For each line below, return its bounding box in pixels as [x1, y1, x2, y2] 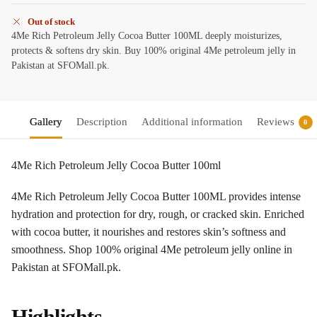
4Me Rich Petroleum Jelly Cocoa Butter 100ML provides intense [11, 190, 301, 203]
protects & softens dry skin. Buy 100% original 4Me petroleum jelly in [11, 45, 296, 56]
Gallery [29, 115, 62, 127]
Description [76, 115, 127, 127]
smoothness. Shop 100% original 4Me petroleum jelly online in [11, 243, 292, 256]
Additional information [141, 115, 243, 127]
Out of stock [28, 16, 75, 27]
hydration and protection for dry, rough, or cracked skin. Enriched [11, 208, 304, 221]
